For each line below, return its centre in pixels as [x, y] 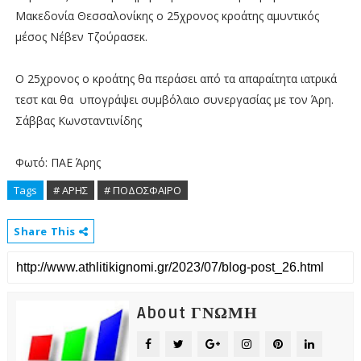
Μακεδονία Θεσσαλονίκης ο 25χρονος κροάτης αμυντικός [167, 16]
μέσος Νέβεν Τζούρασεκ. [81, 37]
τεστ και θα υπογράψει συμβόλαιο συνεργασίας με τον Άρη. [174, 100]
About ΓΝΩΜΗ [197, 313]
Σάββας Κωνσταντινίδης [80, 120]
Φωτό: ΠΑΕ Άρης [59, 162]
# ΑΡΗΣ [70, 190]
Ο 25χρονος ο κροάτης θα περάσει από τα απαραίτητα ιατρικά [176, 79]
